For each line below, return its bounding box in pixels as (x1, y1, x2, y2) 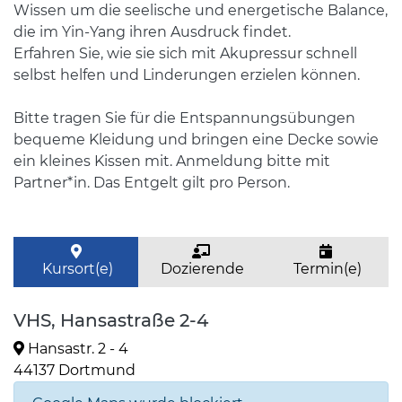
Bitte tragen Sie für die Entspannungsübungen (13, 109, 355, 127)
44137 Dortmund (13, 362, 135, 379)
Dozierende (157, 260, 245, 277)
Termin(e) (290, 260, 363, 277)
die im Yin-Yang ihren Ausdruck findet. (13, 23, 291, 40)
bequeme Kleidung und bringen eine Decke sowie (13, 131, 379, 148)
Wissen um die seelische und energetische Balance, (13, 2, 388, 19)
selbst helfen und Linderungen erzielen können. (13, 66, 360, 83)
